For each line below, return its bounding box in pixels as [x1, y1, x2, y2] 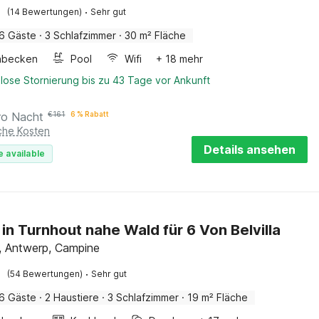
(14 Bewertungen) [7, 6, 83, 17]
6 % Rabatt [70, 110, 110, 118]
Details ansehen [204, 142, 296, 157]
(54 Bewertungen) [7, 268, 83, 279]
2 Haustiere [45, 291, 100, 303]
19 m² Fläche [187, 291, 249, 303]
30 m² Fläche [125, 29, 187, 41]
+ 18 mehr [156, 53, 204, 65]
